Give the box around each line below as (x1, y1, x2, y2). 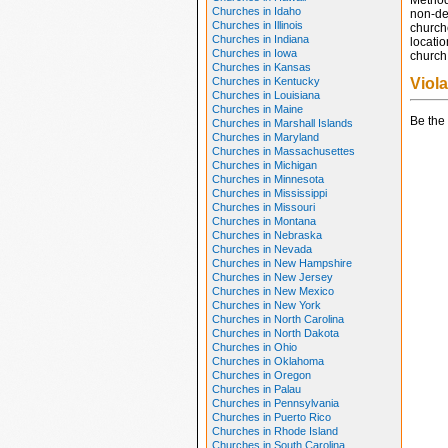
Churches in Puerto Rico (211, 411, 331, 423)
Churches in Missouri (211, 201, 315, 213)
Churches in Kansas (211, 61, 311, 73)
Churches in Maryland (211, 131, 319, 143)
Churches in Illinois (211, 19, 303, 31)
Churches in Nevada (211, 243, 312, 255)
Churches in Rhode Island (211, 425, 338, 437)
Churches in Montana (211, 215, 316, 227)
